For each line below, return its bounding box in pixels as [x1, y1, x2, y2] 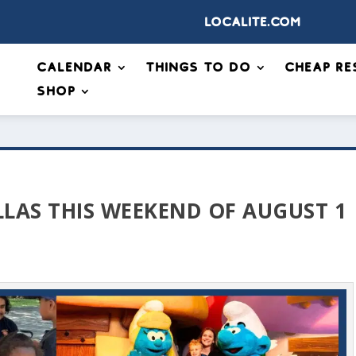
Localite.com [204, 15, 301, 29]
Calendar [37, 61, 112, 74]
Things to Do [145, 61, 251, 74]
